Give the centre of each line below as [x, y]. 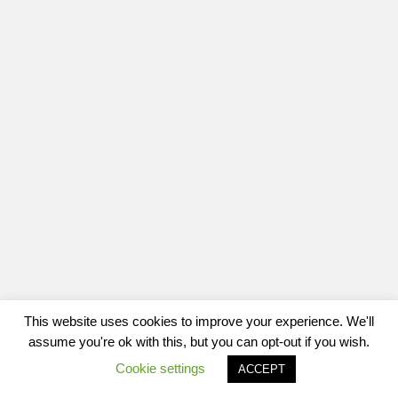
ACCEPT [262, 369]
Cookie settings [160, 368]
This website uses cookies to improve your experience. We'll [199, 322]
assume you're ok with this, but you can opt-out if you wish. [199, 342]
